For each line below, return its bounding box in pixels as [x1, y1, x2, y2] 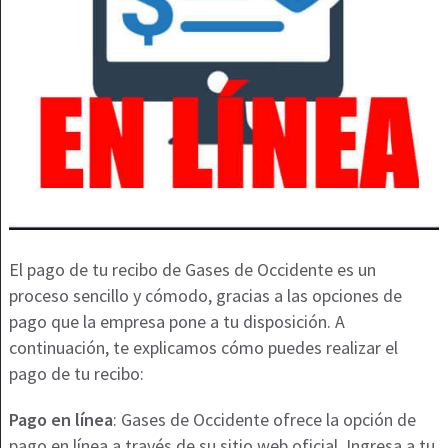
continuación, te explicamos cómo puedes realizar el [8, 336, 398, 360]
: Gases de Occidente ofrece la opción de [112, 408, 416, 432]
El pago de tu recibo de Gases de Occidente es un [8, 258, 376, 282]
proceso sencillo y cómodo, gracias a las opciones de [8, 284, 402, 308]
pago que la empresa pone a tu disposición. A [8, 310, 345, 334]
